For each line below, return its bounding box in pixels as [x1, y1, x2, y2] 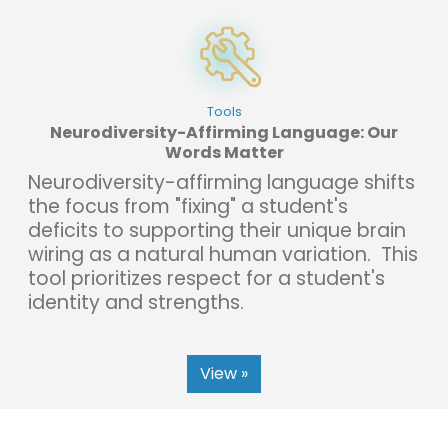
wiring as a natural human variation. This [28, 240, 418, 268]
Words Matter [164, 140, 284, 164]
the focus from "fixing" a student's [28, 192, 348, 220]
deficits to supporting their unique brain [28, 216, 406, 244]
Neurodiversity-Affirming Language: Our [50, 120, 398, 144]
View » [200, 361, 248, 385]
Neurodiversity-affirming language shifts [28, 168, 415, 196]
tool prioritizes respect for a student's [28, 264, 385, 292]
